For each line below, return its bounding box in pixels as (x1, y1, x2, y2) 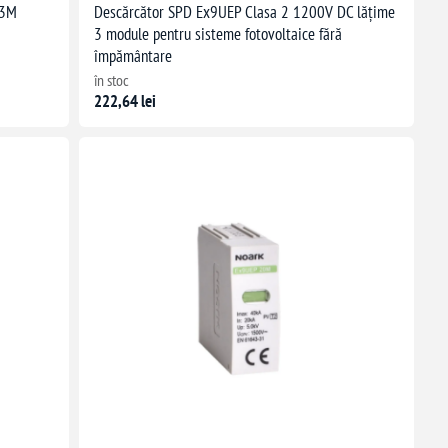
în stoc (93, 70, 129, 91)
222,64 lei (93, 90, 156, 113)
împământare (93, 45, 172, 68)
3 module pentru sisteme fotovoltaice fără (93, 23, 342, 46)
